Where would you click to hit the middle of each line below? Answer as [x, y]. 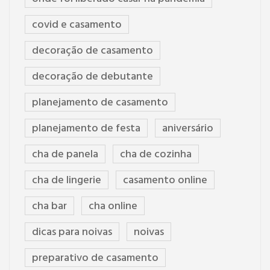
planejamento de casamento [100, 103]
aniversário [188, 129]
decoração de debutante [93, 77]
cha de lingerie [67, 181]
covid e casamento [77, 25]
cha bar [49, 207]
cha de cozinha [156, 155]
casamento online [165, 181]
